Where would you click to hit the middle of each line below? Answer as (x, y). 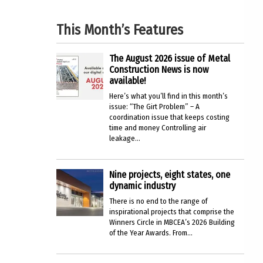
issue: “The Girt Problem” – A (154, 107)
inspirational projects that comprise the (172, 212)
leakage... (125, 138)
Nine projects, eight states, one (170, 175)
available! (127, 81)
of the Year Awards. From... (151, 233)
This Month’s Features (120, 30)
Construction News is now (159, 70)
